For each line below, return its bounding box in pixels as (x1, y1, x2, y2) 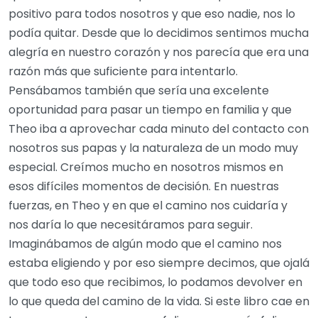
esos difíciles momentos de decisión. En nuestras (9, 178, 279, 195)
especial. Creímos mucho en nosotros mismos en (9, 159, 283, 176)
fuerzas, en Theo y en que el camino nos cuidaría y (9, 197, 287, 214)
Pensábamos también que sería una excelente (9, 82, 269, 99)
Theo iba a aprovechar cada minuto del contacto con (9, 121, 309, 138)
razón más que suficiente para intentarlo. (9, 63, 238, 80)
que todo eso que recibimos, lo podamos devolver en (9, 274, 302, 291)
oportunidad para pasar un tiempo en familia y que (9, 102, 292, 119)
